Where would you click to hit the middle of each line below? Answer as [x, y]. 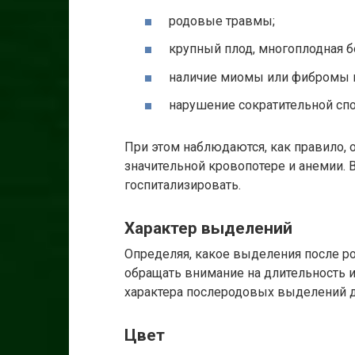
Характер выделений [208, 228]
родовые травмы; [222, 21]
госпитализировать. [183, 185]
